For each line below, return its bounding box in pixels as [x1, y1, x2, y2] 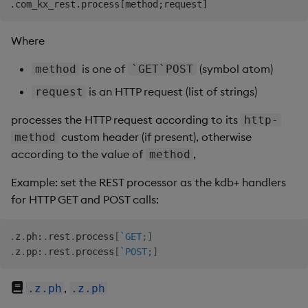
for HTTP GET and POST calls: [11, 192, 159, 206]
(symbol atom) [196, 61, 273, 76]
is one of [79, 61, 129, 76]
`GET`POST [131, 62, 194, 76]
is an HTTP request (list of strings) [86, 84, 258, 98]
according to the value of [11, 146, 146, 161]
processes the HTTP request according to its [11, 112, 241, 126]
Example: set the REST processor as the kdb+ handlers [11, 175, 286, 189]
